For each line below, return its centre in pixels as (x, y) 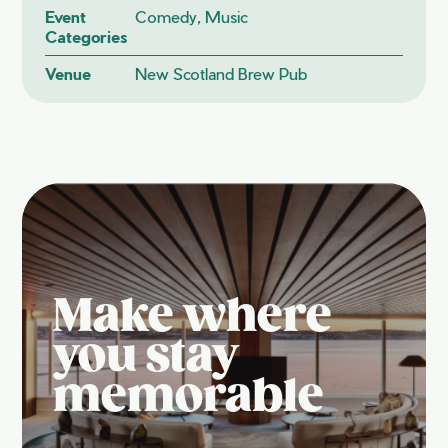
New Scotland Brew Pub (220, 73)
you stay (145, 357)
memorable (188, 397)
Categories (86, 36)
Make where (192, 317)
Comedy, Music (191, 16)
